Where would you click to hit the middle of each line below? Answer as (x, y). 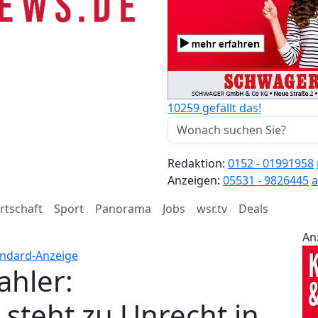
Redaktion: (198, 163)
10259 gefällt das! (214, 108)
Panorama (123, 209)
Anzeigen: (195, 180)
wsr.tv (212, 209)
